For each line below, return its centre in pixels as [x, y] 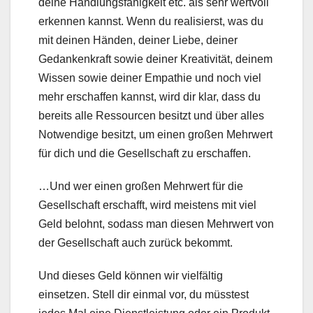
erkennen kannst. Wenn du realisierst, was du [151, 22]
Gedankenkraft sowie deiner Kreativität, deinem [155, 59]
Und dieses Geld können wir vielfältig [131, 276]
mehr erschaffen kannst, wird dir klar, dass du [150, 97]
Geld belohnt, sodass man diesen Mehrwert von [156, 224]
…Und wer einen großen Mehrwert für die [141, 187]
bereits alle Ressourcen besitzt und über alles [151, 116]
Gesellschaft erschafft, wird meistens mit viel [147, 205]
